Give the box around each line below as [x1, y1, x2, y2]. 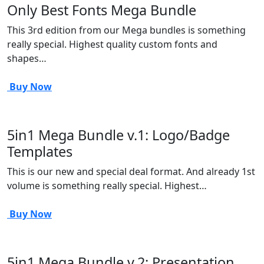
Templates [7, 142, 72, 161]
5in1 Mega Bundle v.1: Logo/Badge [7, 126, 230, 144]
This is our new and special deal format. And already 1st [7, 165, 255, 178]
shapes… [7, 52, 47, 65]
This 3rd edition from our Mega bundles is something [7, 24, 246, 37]
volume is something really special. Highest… [7, 179, 207, 192]
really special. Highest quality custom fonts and [7, 38, 217, 51]
